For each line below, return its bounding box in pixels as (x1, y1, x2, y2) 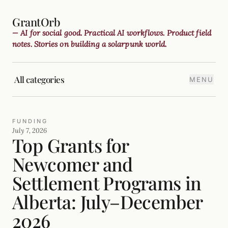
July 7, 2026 (12, 126, 47, 135)
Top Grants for (12, 133, 129, 157)
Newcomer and (12, 152, 133, 176)
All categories (14, 74, 64, 85)
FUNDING (12, 118, 48, 125)
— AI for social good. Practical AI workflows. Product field (12, 28, 211, 38)
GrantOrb (12, 14, 60, 30)
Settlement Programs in (12, 170, 202, 195)
